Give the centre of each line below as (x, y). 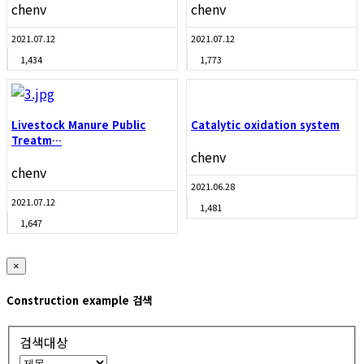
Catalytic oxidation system (265, 125)
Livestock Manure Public (78, 125)
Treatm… (37, 141)
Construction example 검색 (79, 300)
